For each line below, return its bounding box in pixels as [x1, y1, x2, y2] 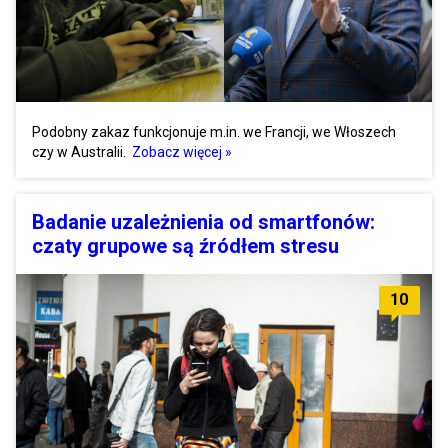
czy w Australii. [32, 143, 129, 160]
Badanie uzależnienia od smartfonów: [32, 209, 375, 234]
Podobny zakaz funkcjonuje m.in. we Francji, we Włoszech [32, 123, 396, 140]
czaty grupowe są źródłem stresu [32, 233, 339, 258]
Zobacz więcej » [132, 143, 232, 160]
